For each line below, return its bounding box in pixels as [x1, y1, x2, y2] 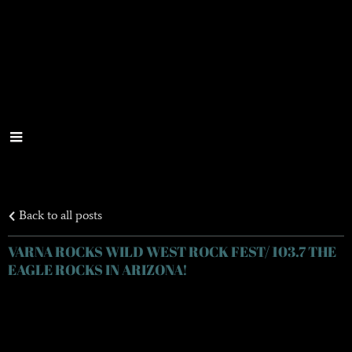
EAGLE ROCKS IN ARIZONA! [8, 259, 188, 279]
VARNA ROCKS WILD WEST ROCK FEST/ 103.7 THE [8, 241, 336, 261]
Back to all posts [16, 207, 102, 222]
